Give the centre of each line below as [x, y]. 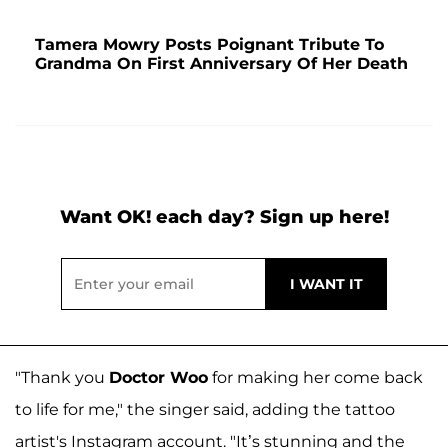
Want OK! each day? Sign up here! [224, 216]
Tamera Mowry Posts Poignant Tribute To [209, 44]
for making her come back [315, 377]
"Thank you [62, 377]
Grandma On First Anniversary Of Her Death [221, 63]
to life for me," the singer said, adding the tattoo [205, 409]
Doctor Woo [158, 377]
